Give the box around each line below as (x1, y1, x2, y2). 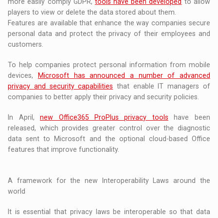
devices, (8, 72, 38, 80)
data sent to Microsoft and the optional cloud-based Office (8, 135, 210, 143)
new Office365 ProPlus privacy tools (40, 113, 168, 122)
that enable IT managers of (113, 82, 210, 91)
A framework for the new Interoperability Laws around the (8, 177, 210, 185)
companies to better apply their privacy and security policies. (8, 93, 200, 101)
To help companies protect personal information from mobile (8, 61, 210, 69)
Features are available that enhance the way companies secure (8, 19, 210, 27)
